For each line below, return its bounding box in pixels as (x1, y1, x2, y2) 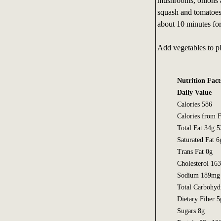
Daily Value (177, 88, 212, 96)
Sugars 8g (177, 207, 205, 215)
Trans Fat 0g (177, 147, 213, 155)
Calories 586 (177, 100, 212, 108)
